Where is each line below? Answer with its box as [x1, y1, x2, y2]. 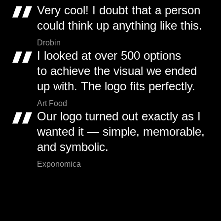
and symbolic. [37, 140, 109, 154]
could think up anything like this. [37, 19, 202, 33]
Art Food [37, 99, 67, 108]
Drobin [37, 38, 61, 47]
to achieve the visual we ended [37, 64, 197, 78]
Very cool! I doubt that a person [37, 3, 200, 17]
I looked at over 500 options [37, 49, 181, 63]
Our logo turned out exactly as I [37, 110, 201, 123]
